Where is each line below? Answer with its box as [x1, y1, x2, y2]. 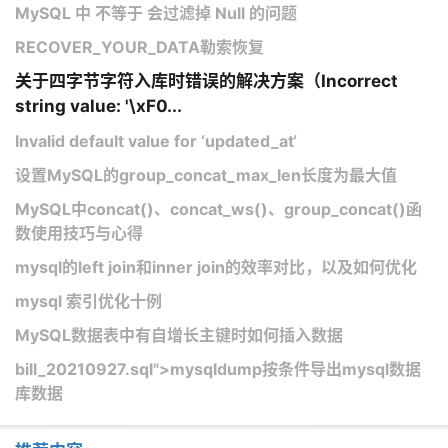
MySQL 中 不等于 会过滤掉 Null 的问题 [15, 2, 297, 23]
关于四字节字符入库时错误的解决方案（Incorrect [15, 70, 398, 91]
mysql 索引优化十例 [15, 290, 162, 311]
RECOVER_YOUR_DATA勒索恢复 [15, 36, 264, 57]
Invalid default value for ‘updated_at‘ [15, 130, 297, 151]
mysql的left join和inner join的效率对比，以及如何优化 [15, 256, 417, 277]
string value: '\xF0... [15, 95, 182, 116]
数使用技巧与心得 [15, 222, 143, 243]
